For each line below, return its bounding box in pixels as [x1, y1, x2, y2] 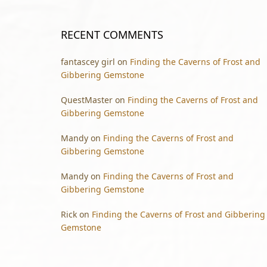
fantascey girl [61, 56, 115, 67]
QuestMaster [61, 94, 113, 105]
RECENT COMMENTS [61, 27, 163, 42]
